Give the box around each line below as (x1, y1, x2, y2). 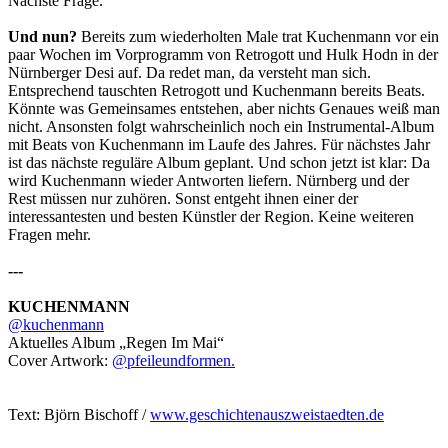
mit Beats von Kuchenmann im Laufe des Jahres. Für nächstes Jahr (8, 136, 430, 154)
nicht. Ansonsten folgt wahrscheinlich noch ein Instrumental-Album (8, 118, 434, 136)
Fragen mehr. (8, 226, 91, 244)
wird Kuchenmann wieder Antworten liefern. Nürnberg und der (8, 172, 409, 190)
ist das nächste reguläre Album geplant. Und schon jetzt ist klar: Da (8, 154, 430, 172)
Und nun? (8, 28, 77, 46)
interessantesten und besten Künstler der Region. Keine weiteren (8, 208, 414, 226)
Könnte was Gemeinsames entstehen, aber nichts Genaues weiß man (8, 100, 440, 118)
